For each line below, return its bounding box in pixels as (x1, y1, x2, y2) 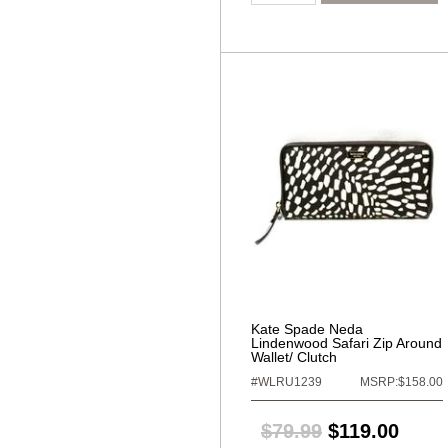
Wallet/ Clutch (251, 349, 337, 365)
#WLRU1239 (251, 375, 322, 389)
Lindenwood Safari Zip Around (251, 335, 442, 351)
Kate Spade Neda (251, 321, 363, 337)
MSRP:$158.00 (360, 375, 443, 389)
